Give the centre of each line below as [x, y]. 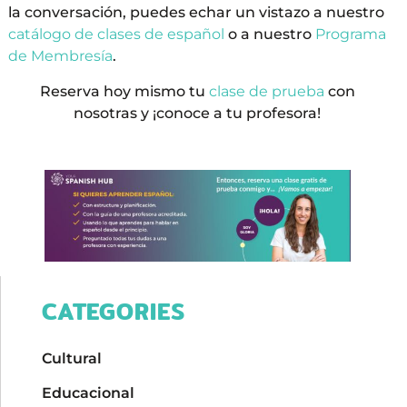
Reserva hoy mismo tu [124, 91]
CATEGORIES [113, 312]
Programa [350, 35]
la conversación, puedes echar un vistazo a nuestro [196, 13]
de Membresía [60, 56]
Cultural [71, 359]
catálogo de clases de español [116, 35]
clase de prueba [266, 91]
